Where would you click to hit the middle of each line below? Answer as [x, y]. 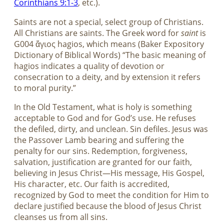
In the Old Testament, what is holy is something [103, 107]
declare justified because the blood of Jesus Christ [108, 206]
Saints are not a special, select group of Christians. [109, 22]
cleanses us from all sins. [61, 217]
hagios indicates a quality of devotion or [89, 66]
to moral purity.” [45, 88]
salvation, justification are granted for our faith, [103, 162]
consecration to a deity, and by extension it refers [107, 77]
